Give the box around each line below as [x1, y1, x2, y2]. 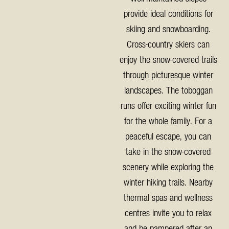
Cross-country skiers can [127, 38, 210, 49]
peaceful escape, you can [125, 130, 212, 141]
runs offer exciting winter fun [120, 100, 216, 110]
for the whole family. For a [124, 115, 213, 126]
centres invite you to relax [125, 207, 212, 218]
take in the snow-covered [126, 146, 211, 156]
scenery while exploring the [123, 161, 214, 172]
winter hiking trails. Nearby [124, 176, 213, 187]
